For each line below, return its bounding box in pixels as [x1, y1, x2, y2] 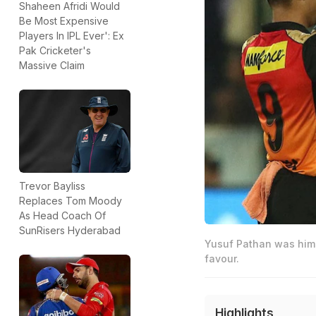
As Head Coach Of [19, 209, 106, 222]
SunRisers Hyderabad [19, 224, 121, 237]
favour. [204, 253, 239, 265]
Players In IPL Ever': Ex [19, 30, 124, 42]
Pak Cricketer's [19, 44, 91, 57]
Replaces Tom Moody [19, 195, 122, 207]
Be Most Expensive [19, 15, 109, 28]
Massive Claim [19, 59, 85, 72]
